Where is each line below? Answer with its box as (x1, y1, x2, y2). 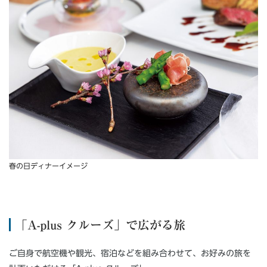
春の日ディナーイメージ (9, 162, 88, 169)
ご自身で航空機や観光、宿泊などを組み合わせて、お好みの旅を (9, 249, 252, 257)
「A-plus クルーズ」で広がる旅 (15, 218, 185, 231)
